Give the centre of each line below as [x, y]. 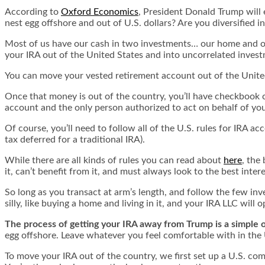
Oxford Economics [100, 12]
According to [33, 12]
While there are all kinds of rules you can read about [114, 160]
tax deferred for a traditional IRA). [75, 139]
